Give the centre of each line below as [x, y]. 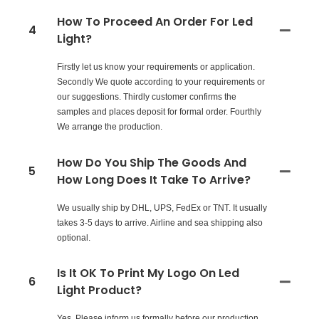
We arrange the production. [110, 127]
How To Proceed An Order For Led [155, 22]
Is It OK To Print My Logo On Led [148, 273]
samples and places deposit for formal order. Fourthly [159, 112]
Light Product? [99, 291]
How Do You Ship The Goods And [152, 162]
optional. [74, 237]
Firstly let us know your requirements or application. [156, 67]
